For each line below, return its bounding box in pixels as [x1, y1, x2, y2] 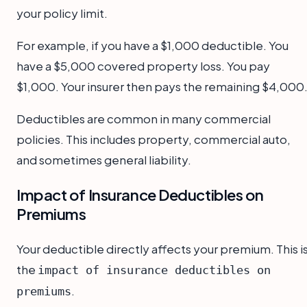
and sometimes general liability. [16, 151, 191, 167]
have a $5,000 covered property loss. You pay [16, 58, 270, 73]
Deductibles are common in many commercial [16, 110, 271, 126]
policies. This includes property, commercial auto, [16, 131, 291, 147]
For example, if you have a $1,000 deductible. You [16, 37, 288, 53]
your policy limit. [16, 5, 108, 21]
